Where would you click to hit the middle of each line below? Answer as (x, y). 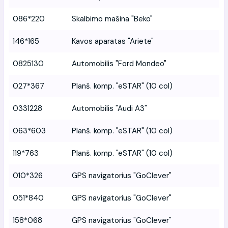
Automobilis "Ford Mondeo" (119, 63)
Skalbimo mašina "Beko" (112, 19)
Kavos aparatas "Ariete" (113, 41)
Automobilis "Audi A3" (109, 108)
